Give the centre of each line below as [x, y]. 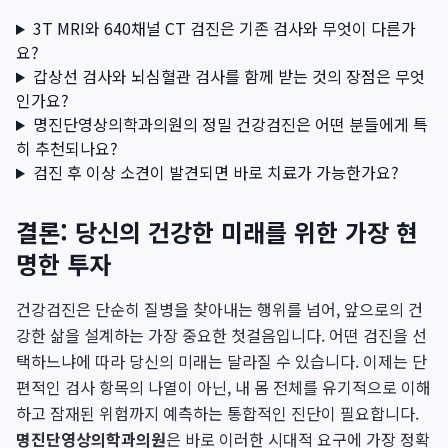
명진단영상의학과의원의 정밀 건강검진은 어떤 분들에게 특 [230, 124]
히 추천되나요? [67, 148]
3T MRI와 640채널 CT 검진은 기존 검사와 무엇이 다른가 [224, 28]
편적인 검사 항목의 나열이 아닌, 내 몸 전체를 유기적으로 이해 [223, 387]
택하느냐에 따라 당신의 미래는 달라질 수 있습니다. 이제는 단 [221, 361]
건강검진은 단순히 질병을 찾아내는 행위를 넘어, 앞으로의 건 [219, 309]
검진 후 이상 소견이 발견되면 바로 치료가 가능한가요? [215, 172]
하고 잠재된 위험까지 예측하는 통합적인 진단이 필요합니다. [217, 413]
